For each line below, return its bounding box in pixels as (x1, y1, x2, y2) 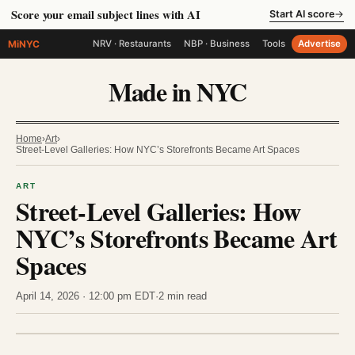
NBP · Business (184, 38, 250, 49)
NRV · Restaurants (93, 38, 171, 49)
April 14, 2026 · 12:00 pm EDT (16, 290, 155, 302)
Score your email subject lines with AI (11, 6, 201, 23)
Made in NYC (109, 73, 246, 110)
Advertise (298, 38, 341, 49)
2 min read (158, 290, 207, 302)
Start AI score (269, 7, 334, 20)
